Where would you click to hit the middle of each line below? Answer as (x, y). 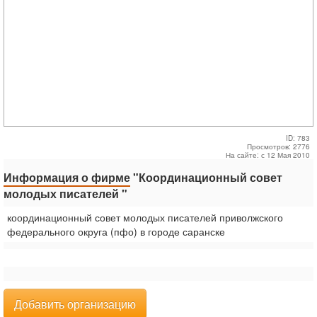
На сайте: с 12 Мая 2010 (268, 155)
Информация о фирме (67, 177)
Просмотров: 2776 (278, 146)
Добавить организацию (75, 304)
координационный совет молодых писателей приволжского (145, 217)
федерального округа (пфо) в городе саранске (116, 231)
